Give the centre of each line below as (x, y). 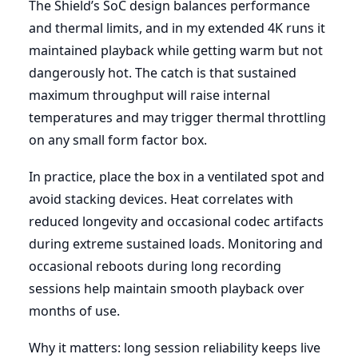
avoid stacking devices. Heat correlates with (161, 199)
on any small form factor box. (118, 139)
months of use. (74, 310)
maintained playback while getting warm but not (176, 50)
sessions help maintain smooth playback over (167, 288)
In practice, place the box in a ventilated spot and (177, 176)
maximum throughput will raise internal (149, 95)
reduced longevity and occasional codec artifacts (176, 221)
